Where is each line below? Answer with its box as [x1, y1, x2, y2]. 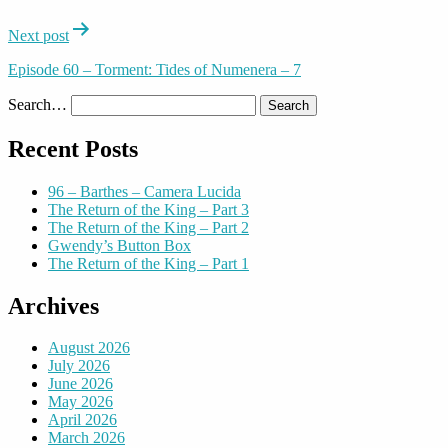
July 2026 [48, 357, 110, 375]
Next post [8, 26, 69, 44]
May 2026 [48, 393, 113, 411]
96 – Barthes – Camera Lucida [48, 182, 241, 200]
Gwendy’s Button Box [48, 236, 191, 254]
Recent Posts [8, 135, 138, 162]
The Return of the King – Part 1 [48, 254, 249, 272]
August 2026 [48, 339, 130, 357]
